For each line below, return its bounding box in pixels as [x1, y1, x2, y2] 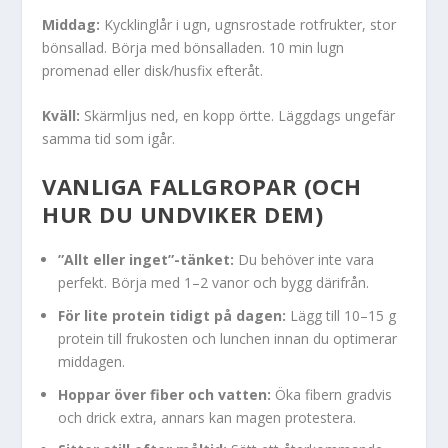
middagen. [58, 351, 126, 371]
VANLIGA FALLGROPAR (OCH [42, 171, 362, 202]
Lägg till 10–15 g [286, 305, 397, 325]
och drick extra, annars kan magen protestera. [58, 407, 357, 427]
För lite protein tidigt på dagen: [58, 305, 287, 325]
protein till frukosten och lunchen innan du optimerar [58, 328, 398, 348]
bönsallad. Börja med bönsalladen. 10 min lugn [42, 37, 345, 57]
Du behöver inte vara [234, 250, 375, 270]
